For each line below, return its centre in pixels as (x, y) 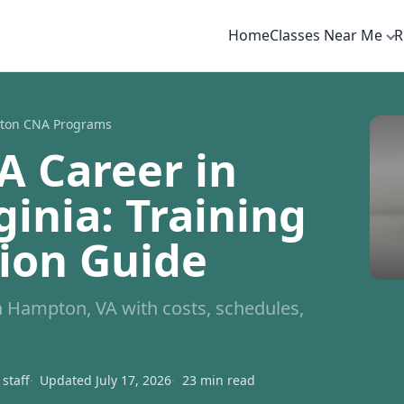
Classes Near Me (326, 35)
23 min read (219, 381)
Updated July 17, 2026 (106, 381)
